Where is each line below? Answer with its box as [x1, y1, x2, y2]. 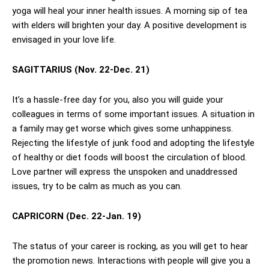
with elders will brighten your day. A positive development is [12, 20, 247, 31]
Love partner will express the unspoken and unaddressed [12, 166, 237, 178]
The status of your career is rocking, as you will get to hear [12, 241, 248, 252]
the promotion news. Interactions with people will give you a [12, 255, 250, 267]
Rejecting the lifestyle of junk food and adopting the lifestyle [12, 138, 255, 149]
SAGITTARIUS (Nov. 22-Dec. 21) [12, 64, 150, 76]
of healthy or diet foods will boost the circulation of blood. [12, 152, 247, 163]
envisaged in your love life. [12, 34, 116, 46]
